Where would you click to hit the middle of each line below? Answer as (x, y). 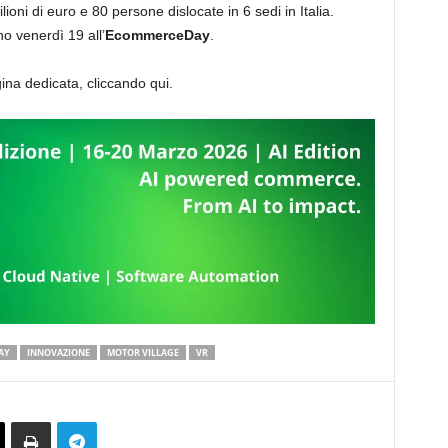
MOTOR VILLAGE (142, 352)
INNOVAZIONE (58, 352)
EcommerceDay (157, 35)
